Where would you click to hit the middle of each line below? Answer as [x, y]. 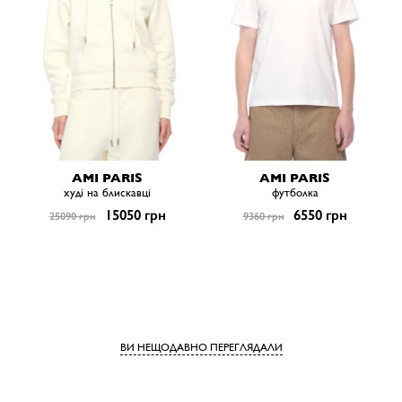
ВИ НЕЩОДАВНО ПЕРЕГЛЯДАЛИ [201, 348]
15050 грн [133, 215]
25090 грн [72, 217]
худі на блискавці [107, 193]
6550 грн [318, 215]
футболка [295, 193]
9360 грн [263, 217]
